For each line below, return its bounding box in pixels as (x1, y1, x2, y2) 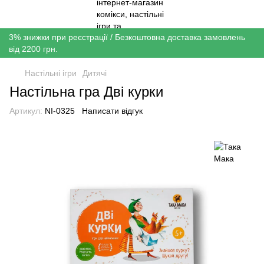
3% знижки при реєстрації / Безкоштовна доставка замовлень (9, 32, 245, 42)
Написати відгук (82, 106, 143, 115)
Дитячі (82, 68, 107, 78)
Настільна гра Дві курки (9, 84, 163, 100)
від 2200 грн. (9, 44, 58, 54)
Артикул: (9, 106, 42, 115)
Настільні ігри (25, 68, 77, 78)
